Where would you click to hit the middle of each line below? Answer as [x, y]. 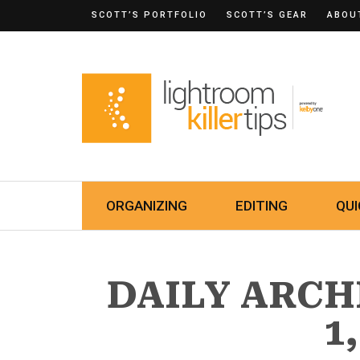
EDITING [262, 206]
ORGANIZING [147, 206]
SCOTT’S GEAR [267, 15]
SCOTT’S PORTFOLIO [149, 15]
